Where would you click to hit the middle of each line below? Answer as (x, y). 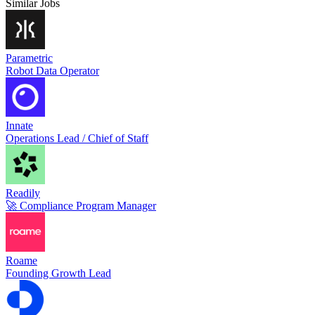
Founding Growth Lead (58, 274)
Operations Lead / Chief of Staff (77, 139)
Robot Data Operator (52, 71)
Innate (19, 126)
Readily (23, 193)
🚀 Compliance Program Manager (81, 206)
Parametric (29, 58)
